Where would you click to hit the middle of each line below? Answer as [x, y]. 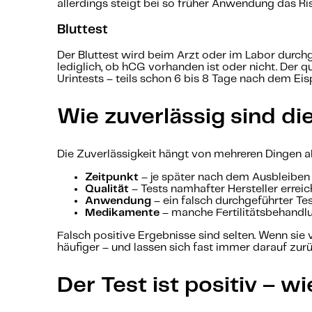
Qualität [107, 189]
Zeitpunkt [112, 178]
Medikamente [122, 213]
